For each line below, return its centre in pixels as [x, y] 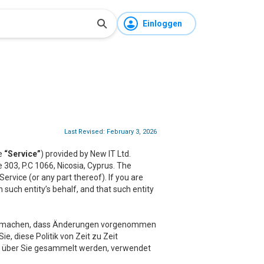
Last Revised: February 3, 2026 [110, 132]
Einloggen [162, 24]
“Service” [22, 154]
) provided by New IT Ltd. [86, 154]
